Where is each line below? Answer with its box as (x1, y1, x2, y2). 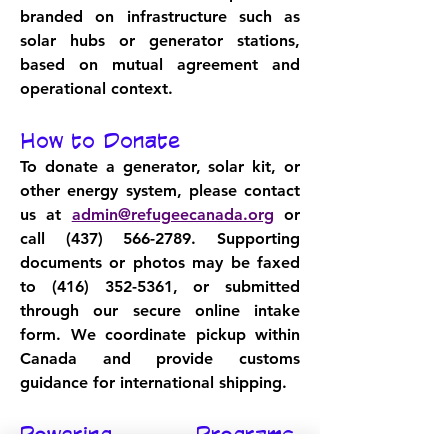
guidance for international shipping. (20, 373, 287, 392)
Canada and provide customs (20, 349, 300, 368)
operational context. (20, 79, 173, 98)
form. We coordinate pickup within (20, 325, 300, 344)
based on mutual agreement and (20, 55, 300, 74)
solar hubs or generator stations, (20, 31, 300, 50)
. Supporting (191, 229, 301, 248)
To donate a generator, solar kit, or (20, 157, 300, 176)
